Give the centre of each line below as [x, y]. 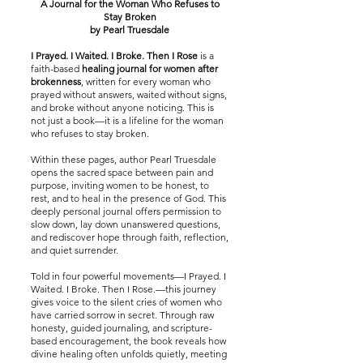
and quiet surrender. [75, 250]
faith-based [56, 68]
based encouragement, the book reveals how [128, 341]
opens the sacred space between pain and [122, 172]
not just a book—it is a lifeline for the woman [127, 120]
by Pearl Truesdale [130, 30]
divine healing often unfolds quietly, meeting [129, 354]
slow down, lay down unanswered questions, [126, 224]
